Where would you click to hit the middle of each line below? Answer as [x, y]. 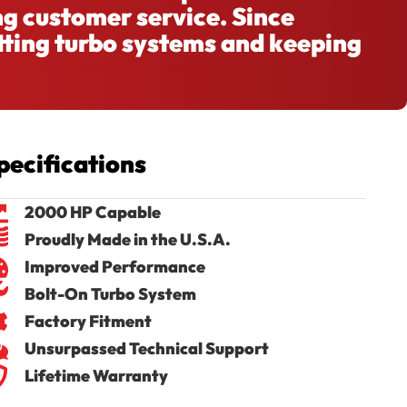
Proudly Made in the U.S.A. [127, 239]
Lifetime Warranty [96, 375]
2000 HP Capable [92, 212]
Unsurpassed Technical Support [146, 348]
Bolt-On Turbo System [110, 293]
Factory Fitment [88, 321]
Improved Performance [114, 266]
